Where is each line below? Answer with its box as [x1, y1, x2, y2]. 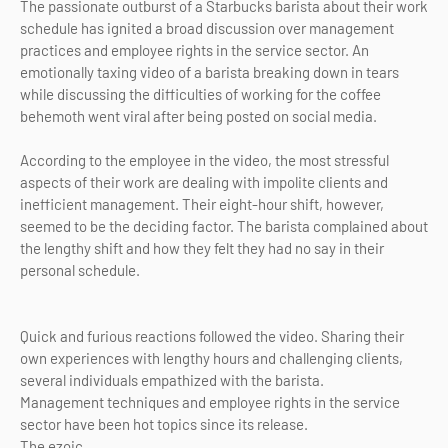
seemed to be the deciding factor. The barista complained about [20, 216, 428, 235]
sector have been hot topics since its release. [20, 414, 308, 433]
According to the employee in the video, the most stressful [20, 150, 389, 169]
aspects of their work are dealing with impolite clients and [20, 172, 388, 191]
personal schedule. [20, 260, 140, 279]
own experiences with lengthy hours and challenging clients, [20, 348, 403, 367]
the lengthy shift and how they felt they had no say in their [20, 238, 384, 257]
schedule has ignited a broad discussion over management [20, 18, 394, 37]
